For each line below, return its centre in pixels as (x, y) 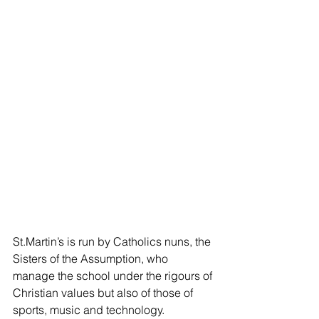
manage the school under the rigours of (114, 275)
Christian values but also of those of (104, 292)
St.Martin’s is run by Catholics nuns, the (113, 241)
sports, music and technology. (89, 309)
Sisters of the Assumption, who (92, 258)
